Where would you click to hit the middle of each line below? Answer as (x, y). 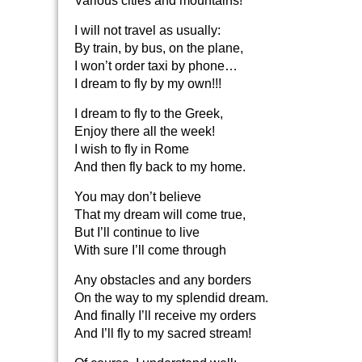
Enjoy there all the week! (145, 131)
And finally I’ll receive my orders (165, 316)
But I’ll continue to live (137, 232)
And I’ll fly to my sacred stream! (163, 333)
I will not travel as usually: (147, 30)
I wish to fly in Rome (132, 149)
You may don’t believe (138, 197)
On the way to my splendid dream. (171, 298)
